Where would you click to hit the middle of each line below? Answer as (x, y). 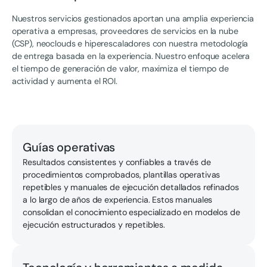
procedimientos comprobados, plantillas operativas (122, 175)
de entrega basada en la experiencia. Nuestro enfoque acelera (131, 56)
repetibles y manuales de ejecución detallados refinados (131, 187)
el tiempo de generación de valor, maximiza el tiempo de (120, 68)
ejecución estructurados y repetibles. (94, 225)
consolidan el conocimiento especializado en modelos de (131, 212)
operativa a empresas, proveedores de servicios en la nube (125, 31)
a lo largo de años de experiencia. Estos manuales (118, 200)
